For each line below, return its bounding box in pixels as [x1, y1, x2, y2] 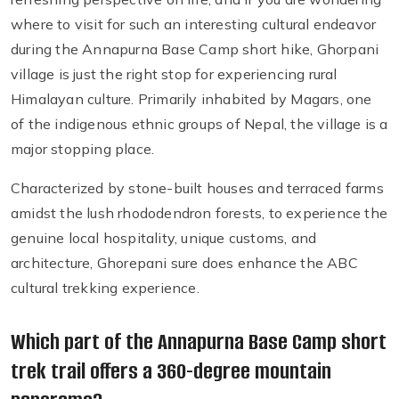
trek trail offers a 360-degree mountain [11, 356, 331, 387]
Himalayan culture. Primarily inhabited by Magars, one [11, 90, 372, 109]
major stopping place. [11, 140, 155, 159]
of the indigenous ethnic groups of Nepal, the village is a [11, 115, 388, 134]
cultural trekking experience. [11, 279, 199, 297]
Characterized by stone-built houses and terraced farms [11, 179, 384, 198]
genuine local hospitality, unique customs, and [11, 229, 317, 248]
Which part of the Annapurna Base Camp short [11, 327, 387, 357]
